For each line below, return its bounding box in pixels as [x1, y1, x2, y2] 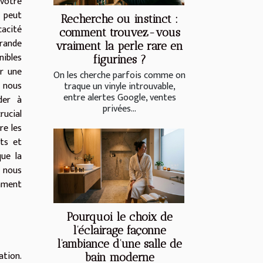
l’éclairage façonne [73, 224, 166, 238]
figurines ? [93, 53, 146, 67]
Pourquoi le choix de [66, 210, 173, 224]
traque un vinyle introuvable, [63, 79, 176, 95]
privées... [103, 101, 136, 117]
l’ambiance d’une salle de [57, 237, 182, 251]
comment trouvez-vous [59, 26, 180, 40]
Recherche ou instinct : [61, 12, 178, 26]
